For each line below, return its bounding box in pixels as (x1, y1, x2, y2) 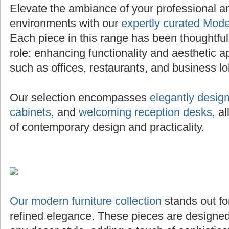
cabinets (10, 106, 51, 119)
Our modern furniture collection (10, 195, 162, 208)
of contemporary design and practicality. (10, 121, 204, 134)
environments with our (10, 17, 121, 30)
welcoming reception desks (79, 106, 212, 119)
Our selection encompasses (10, 91, 150, 104)
